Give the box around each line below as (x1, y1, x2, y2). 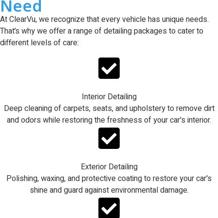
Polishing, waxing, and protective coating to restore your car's (6, 172, 212, 184)
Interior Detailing (81, 91, 137, 103)
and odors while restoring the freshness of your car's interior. (7, 114, 211, 126)
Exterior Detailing (80, 161, 138, 173)
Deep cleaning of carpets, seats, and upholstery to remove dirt (3, 102, 215, 114)
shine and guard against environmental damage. (29, 184, 189, 196)
